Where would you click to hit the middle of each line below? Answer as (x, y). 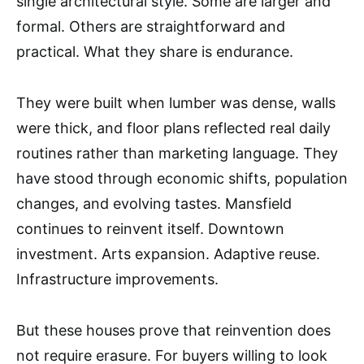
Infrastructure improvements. (117, 279)
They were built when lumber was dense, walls (176, 102)
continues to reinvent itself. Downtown (150, 228)
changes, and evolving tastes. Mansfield (154, 203)
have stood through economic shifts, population (182, 178)
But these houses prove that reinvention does (173, 330)
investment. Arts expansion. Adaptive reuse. (168, 253)
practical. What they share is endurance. (155, 51)
